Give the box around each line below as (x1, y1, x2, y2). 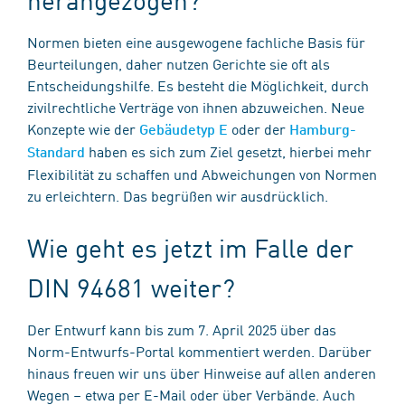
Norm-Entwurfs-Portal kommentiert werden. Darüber (27, 340, 372, 361)
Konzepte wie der (27, 118, 139, 138)
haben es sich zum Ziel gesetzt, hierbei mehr (85, 140, 372, 161)
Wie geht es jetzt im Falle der (27, 229, 353, 265)
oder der (228, 118, 289, 138)
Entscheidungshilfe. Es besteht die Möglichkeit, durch (27, 74, 369, 95)
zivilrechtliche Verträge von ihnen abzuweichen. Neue (27, 96, 364, 117)
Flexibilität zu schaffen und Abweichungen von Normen (27, 163, 377, 184)
